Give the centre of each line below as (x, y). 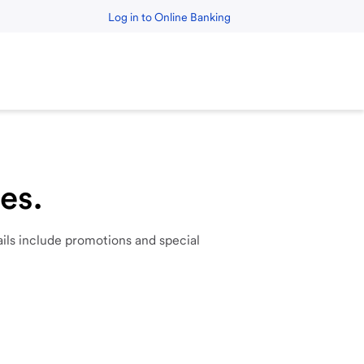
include (42, 240)
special (180, 240)
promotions (100, 240)
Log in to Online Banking (169, 17)
